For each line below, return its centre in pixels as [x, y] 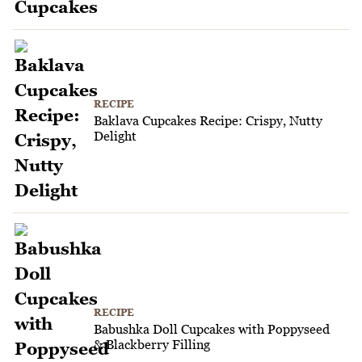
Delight [115, 136]
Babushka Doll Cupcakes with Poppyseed [212, 329]
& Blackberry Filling [152, 345]
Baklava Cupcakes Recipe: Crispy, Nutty [208, 121]
